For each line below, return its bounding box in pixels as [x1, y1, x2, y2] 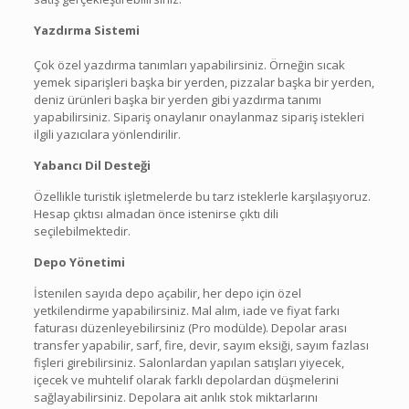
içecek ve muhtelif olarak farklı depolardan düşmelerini [33, 371, 339, 388]
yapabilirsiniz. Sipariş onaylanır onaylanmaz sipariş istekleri [33, 108, 364, 125]
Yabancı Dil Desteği [33, 156, 151, 173]
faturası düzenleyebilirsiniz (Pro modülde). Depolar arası [33, 319, 347, 336]
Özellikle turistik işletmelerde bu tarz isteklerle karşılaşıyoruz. [33, 187, 371, 204]
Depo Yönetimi [33, 253, 125, 270]
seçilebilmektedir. [33, 222, 131, 239]
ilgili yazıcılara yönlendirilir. [33, 125, 181, 142]
